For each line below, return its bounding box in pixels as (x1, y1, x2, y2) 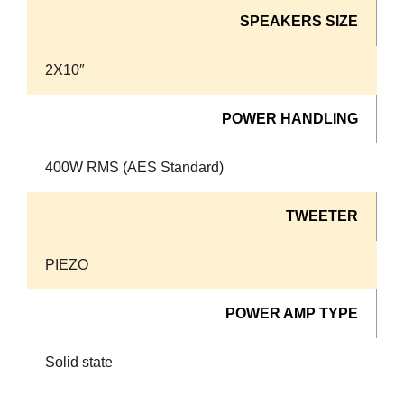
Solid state (45, 353, 113, 370)
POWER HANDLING (222, 110, 358, 126)
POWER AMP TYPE (225, 305, 358, 321)
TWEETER (286, 207, 358, 224)
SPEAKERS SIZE (240, 13, 358, 29)
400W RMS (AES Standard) (45, 159, 224, 175)
